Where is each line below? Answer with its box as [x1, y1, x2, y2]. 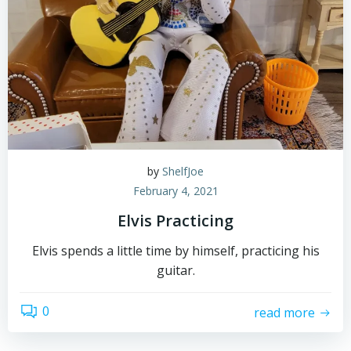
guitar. [156, 262, 195, 279]
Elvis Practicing [118, 210, 233, 231]
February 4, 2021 [132, 183, 219, 198]
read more [254, 303, 315, 321]
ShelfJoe [162, 164, 204, 179]
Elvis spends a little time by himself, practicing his [31, 242, 320, 259]
